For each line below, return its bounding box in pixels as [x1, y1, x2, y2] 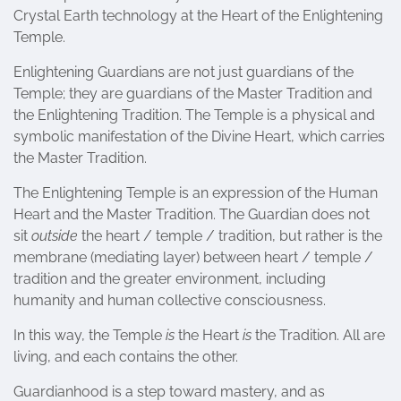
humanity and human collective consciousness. [13, 292, 326, 309]
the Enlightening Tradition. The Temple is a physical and [13, 107, 375, 124]
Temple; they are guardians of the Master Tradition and [13, 85, 372, 102]
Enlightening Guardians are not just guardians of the [13, 64, 354, 81]
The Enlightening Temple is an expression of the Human [13, 184, 378, 201]
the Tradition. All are [252, 327, 385, 344]
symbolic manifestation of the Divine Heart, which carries [13, 128, 385, 145]
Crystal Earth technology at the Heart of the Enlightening [13, 7, 383, 24]
